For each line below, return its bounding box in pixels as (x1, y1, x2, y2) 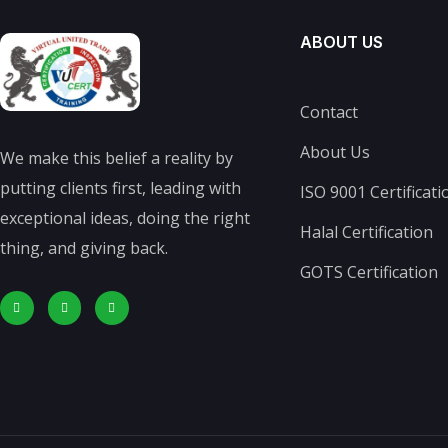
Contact (300, 100, 358, 123)
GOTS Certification (300, 260, 438, 283)
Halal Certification (300, 220, 433, 243)
